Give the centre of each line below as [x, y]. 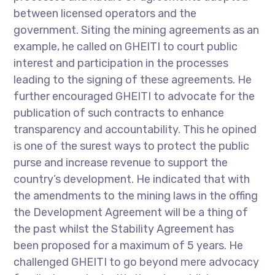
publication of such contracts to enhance [119, 113]
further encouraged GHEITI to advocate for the [134, 96]
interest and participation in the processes [121, 63]
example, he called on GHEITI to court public [126, 47]
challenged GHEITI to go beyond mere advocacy [137, 262]
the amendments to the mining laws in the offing [136, 196]
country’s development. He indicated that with [132, 179]
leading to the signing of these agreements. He [133, 80]
